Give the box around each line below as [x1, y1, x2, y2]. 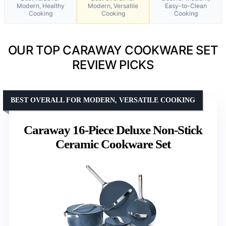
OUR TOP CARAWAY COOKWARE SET [8, 42, 218, 58]
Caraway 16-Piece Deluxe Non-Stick [24, 123, 202, 137]
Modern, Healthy [16, 2, 65, 10]
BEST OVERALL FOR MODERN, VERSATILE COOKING [11, 96, 195, 104]
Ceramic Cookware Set [55, 137, 171, 151]
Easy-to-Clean [164, 2, 207, 10]
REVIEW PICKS [72, 57, 154, 72]
